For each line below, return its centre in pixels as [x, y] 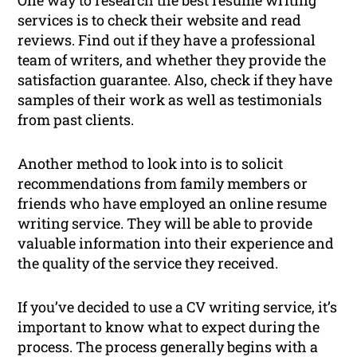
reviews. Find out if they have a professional [167, 40]
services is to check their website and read [160, 20]
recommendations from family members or [163, 184]
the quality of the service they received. [148, 263]
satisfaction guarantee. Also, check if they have [175, 80]
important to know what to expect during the [169, 327]
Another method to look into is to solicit [151, 164]
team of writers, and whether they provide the [172, 60]
